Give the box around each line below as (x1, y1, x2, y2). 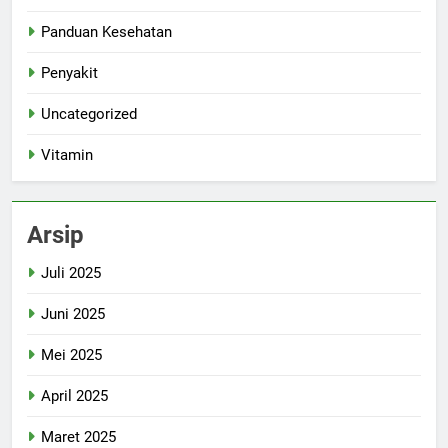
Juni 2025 (41, 304, 105, 323)
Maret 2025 (41, 427, 116, 446)
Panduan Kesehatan (41, 22, 172, 41)
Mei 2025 (41, 345, 102, 364)
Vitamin (41, 145, 93, 164)
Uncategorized (41, 104, 137, 123)
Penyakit (41, 63, 98, 82)
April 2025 (41, 386, 108, 405)
